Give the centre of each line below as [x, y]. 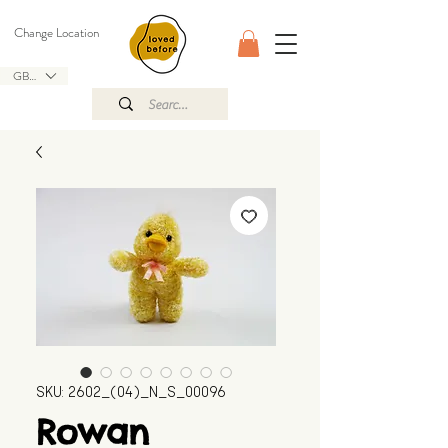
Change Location [56, 32]
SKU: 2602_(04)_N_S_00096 [131, 393]
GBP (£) [33, 75]
